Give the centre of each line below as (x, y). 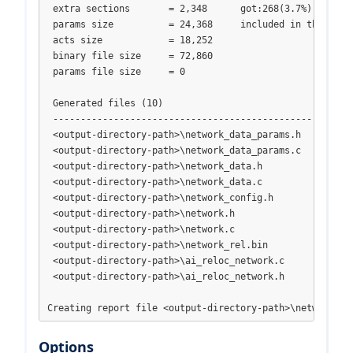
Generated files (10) (105, 103)
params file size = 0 (116, 71)
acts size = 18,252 (130, 40)
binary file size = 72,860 (130, 56)
